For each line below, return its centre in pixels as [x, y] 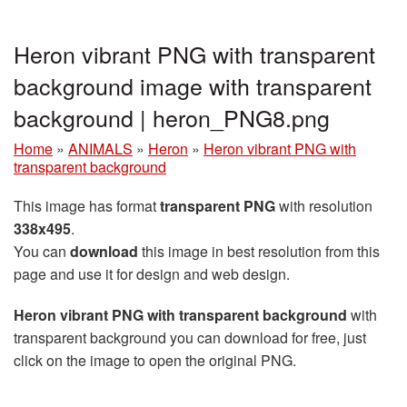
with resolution [324, 206]
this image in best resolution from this [259, 251]
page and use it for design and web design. [152, 274]
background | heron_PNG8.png [172, 117]
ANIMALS [100, 149]
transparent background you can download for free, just [190, 338]
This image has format [87, 206]
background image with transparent [193, 85]
